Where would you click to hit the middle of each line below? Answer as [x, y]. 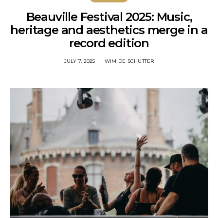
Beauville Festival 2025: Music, [109, 17]
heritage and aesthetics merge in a [109, 30]
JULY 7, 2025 [80, 61]
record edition [109, 43]
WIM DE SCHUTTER [129, 61]
